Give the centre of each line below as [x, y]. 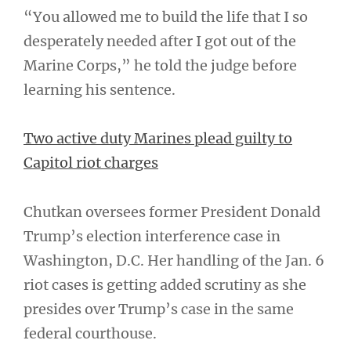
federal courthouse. [90, 333]
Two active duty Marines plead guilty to [158, 138]
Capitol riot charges [91, 163]
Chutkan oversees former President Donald [172, 212]
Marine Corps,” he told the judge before [160, 65]
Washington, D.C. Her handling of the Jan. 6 [174, 260]
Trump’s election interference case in [152, 236]
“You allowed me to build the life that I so [166, 16]
